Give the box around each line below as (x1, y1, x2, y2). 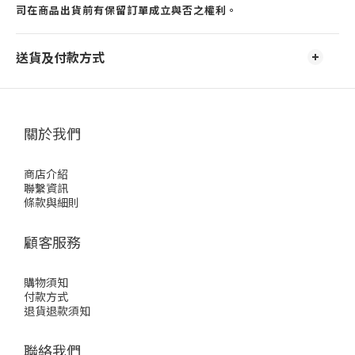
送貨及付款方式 (16, 48, 105, 67)
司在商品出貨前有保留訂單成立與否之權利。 (16, 2, 238, 18)
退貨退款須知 (24, 303, 90, 319)
